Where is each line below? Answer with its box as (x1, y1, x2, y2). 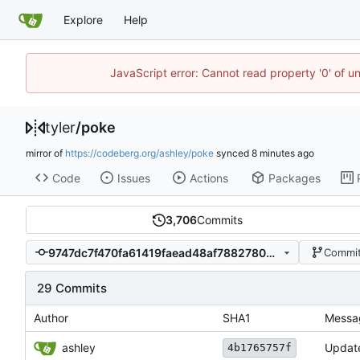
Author (34, 311, 68, 325)
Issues (117, 170, 150, 185)
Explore (63, 12, 103, 27)
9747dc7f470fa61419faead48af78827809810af (265, 245, 275, 260)
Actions (189, 170, 228, 185)
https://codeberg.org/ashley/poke (65, 147, 214, 159)
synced (214, 147, 252, 159)
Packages (268, 170, 321, 185)
